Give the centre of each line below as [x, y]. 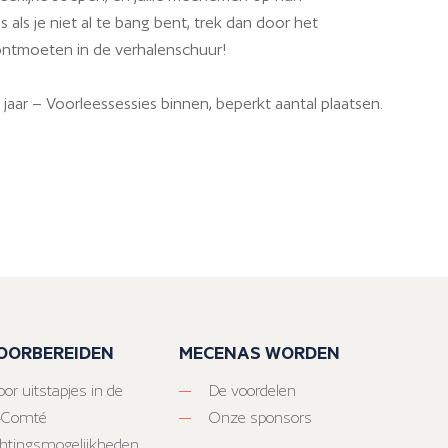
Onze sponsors [260, 418]
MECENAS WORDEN [259, 352]
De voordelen [252, 391]
